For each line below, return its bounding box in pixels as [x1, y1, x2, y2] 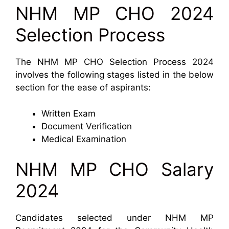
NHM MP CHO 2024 [15, 3, 214, 25]
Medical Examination [41, 133, 126, 144]
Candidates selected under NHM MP [15, 213, 214, 223]
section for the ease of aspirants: [15, 82, 151, 93]
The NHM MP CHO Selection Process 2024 [15, 57, 214, 67]
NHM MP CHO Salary [15, 158, 214, 180]
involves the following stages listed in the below [15, 70, 214, 80]
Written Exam [41, 108, 96, 119]
